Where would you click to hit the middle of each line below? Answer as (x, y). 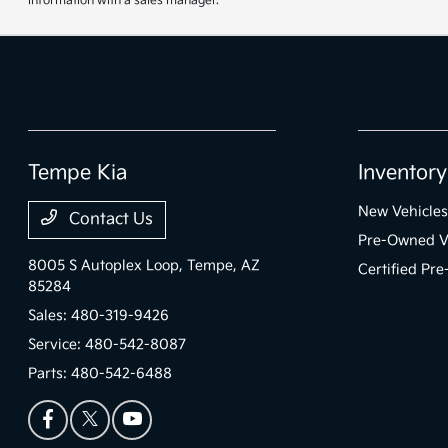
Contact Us (109, 220)
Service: (57, 345)
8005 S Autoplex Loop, (108, 266)
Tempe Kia (78, 173)
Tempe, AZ (224, 266)
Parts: (50, 374)
